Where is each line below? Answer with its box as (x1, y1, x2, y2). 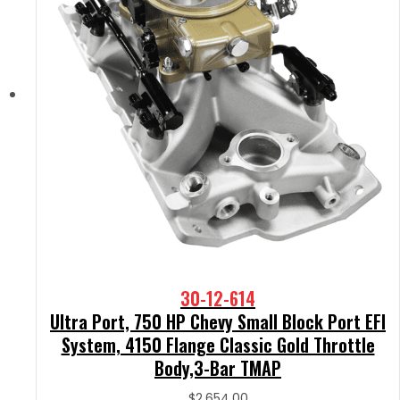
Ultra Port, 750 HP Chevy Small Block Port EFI (50, 307, 386, 335)
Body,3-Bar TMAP (154, 354, 281, 381)
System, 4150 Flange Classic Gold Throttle (61, 330, 375, 358)
